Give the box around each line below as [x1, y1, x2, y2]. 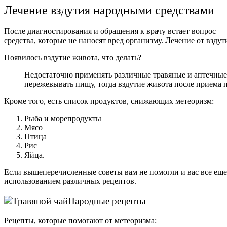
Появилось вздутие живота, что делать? [4, 53, 141, 62]
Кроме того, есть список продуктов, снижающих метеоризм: [4, 97, 214, 106]
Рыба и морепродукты [24, 114, 101, 123]
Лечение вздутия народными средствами [4, 3, 214, 17]
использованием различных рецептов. [4, 177, 136, 186]
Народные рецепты [68, 196, 146, 207]
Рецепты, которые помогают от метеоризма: [4, 216, 157, 225]
